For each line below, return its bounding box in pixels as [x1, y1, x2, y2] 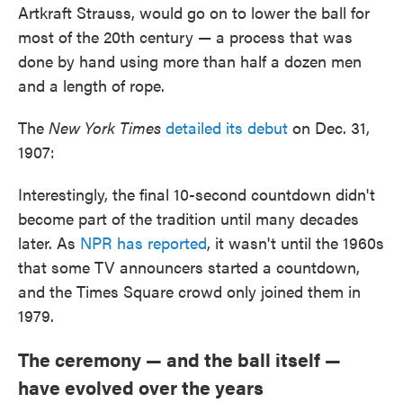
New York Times [49, 116, 161, 139]
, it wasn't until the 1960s [207, 231, 384, 254]
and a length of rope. [18, 74, 165, 96]
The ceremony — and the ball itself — [18, 345, 341, 372]
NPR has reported [80, 231, 207, 254]
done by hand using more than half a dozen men [18, 49, 362, 72]
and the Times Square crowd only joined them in [18, 280, 361, 302]
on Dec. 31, [288, 116, 370, 139]
